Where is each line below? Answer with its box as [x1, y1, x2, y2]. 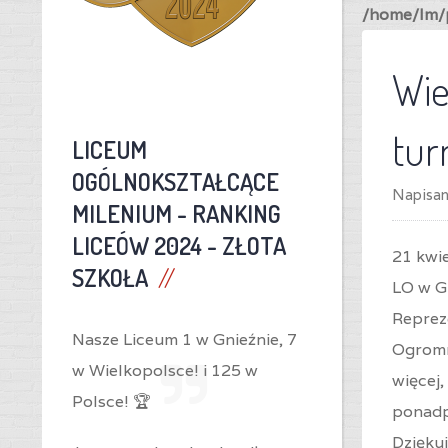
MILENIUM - [72, 198, 192, 229]
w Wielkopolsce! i [72, 360, 211, 381]
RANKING [192, 198, 281, 229]
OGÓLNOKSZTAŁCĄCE [72, 166, 279, 197]
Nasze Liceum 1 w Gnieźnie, [72, 329, 287, 350]
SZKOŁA [72, 262, 148, 293]
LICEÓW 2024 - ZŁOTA [72, 230, 286, 261]
